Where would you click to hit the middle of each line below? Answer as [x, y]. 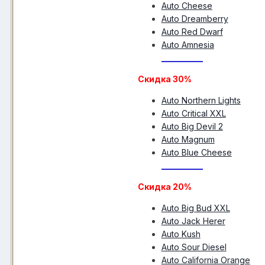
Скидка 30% [164, 79]
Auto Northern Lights [201, 101]
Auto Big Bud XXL [195, 208]
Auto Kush [181, 234]
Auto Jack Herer [193, 221]
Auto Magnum [188, 140]
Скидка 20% [164, 187]
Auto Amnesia [188, 45]
